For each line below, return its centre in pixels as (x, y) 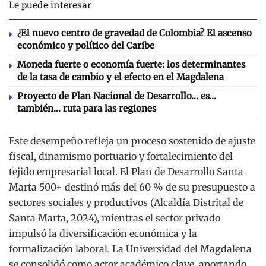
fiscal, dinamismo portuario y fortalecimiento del (121, 156)
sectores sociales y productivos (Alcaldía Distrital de (126, 203)
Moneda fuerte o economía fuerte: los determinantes (131, 65)
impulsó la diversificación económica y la (103, 234)
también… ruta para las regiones (87, 109)
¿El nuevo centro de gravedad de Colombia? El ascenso (134, 33)
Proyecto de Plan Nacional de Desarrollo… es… (117, 96)
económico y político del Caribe (86, 46)
